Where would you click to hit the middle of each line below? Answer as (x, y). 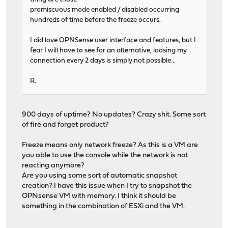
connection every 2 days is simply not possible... (103, 61)
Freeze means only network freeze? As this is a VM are (110, 146)
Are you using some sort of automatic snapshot (100, 176)
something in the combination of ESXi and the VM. (104, 207)
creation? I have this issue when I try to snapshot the (107, 186)
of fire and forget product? (66, 125)
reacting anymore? (53, 166)
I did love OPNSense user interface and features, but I (113, 41)
